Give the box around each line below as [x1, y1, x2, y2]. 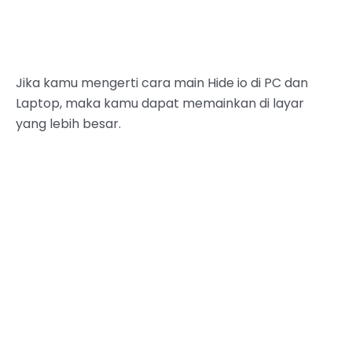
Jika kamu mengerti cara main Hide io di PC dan [16, 73, 308, 92]
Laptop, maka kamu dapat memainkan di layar [16, 93, 304, 112]
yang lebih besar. [16, 114, 121, 133]
